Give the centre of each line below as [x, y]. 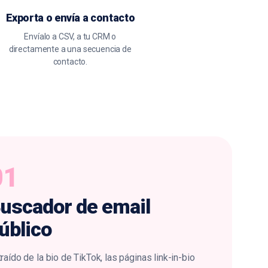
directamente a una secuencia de [70, 49]
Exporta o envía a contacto [70, 18]
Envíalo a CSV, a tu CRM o [70, 36]
